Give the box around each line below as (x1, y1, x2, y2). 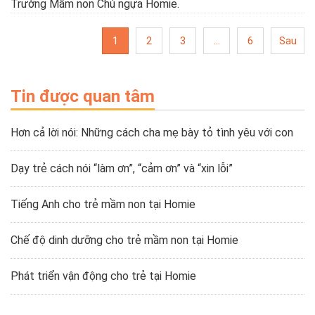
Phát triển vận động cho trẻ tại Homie (11, 269, 196, 283)
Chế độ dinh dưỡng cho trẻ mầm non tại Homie (11, 233, 238, 247)
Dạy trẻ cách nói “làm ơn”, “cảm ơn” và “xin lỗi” (11, 161, 233, 175)
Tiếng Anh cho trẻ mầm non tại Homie (11, 197, 195, 211)
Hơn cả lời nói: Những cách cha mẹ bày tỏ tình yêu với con (11, 125, 293, 139)
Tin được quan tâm (11, 86, 155, 106)
